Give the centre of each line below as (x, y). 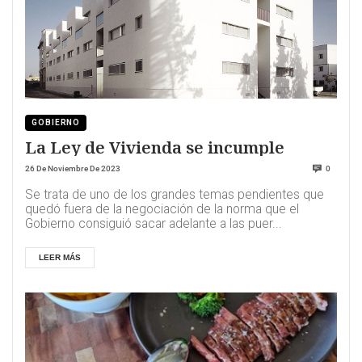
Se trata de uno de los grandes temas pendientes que (175, 195)
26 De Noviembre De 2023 (73, 169)
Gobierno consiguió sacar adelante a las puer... (154, 224)
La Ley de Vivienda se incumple (155, 147)
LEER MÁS (60, 258)
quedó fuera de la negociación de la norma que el (162, 210)
